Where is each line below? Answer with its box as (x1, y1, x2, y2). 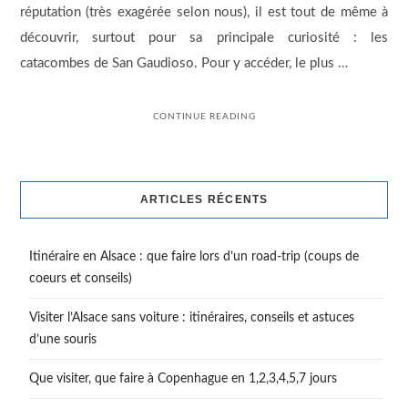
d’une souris (28, 333, 97, 347)
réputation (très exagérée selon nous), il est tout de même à (19, 5, 389, 19)
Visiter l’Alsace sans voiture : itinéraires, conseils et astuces (28, 311, 354, 325)
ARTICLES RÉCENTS (139, 193, 269, 207)
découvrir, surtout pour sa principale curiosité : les (19, 30, 389, 45)
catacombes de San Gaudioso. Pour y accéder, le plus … (19, 56, 348, 70)
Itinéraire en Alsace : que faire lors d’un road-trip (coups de (28, 250, 359, 264)
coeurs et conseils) (28, 272, 132, 286)
